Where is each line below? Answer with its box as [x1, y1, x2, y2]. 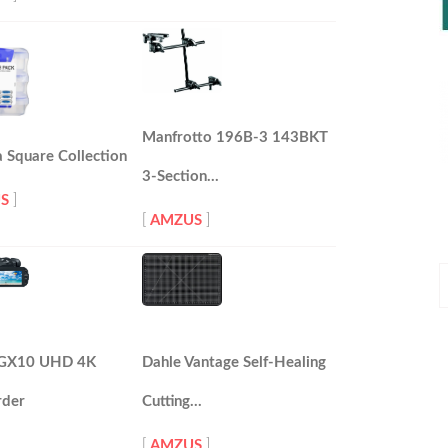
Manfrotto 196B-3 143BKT [142, 130, 328, 145]
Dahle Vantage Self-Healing [142, 355, 326, 370]
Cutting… [142, 394, 202, 409]
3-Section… [142, 169, 219, 184]
